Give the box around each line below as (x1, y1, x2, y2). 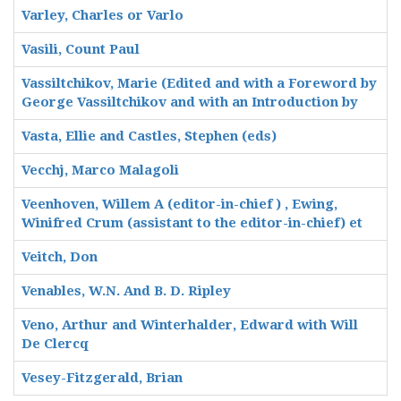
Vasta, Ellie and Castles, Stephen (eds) (21, 128, 277, 144)
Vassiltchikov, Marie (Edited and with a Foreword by (21, 75, 377, 91)
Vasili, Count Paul (21, 41, 140, 57)
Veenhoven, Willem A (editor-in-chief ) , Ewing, (21, 196, 337, 212)
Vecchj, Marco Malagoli (21, 162, 179, 178)
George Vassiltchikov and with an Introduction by (21, 94, 358, 110)
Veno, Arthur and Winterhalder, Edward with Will (21, 317, 358, 333)
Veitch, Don (21, 249, 98, 265)
